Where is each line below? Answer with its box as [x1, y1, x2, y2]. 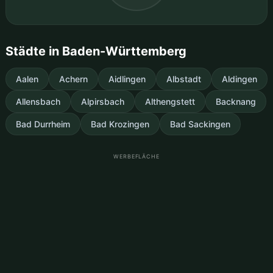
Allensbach [15, 96, 60, 107]
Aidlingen [108, 73, 146, 84]
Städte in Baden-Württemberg [5, 43, 186, 58]
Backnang [215, 96, 256, 107]
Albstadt [166, 73, 201, 84]
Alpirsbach [80, 96, 124, 107]
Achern [58, 73, 88, 84]
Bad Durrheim [15, 118, 70, 129]
